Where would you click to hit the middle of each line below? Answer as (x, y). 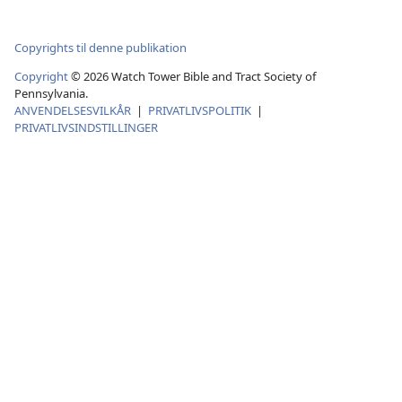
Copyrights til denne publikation (100, 47)
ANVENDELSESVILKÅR (73, 111)
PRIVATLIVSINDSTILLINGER (86, 128)
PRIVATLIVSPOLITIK (200, 111)
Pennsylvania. (51, 94)
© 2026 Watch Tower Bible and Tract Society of (192, 77)
